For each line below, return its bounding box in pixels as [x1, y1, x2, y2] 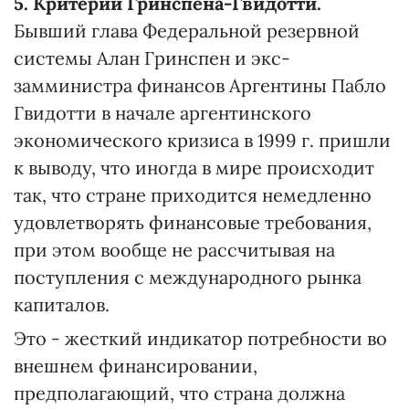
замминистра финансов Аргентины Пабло [14, 74, 386, 97]
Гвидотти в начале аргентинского [14, 101, 311, 124]
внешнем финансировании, [14, 354, 257, 377]
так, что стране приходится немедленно [14, 184, 372, 206]
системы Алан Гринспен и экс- [14, 47, 290, 69]
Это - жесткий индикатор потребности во [14, 327, 387, 350]
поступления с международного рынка [14, 266, 362, 288]
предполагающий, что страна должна [14, 382, 345, 404]
